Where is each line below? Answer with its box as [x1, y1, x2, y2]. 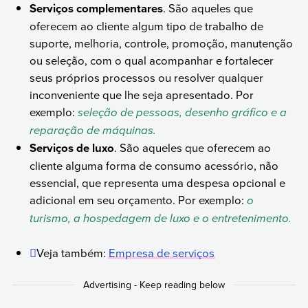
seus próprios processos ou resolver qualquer [30, 69, 264, 85]
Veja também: [36, 245, 109, 261]
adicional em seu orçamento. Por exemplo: [30, 191, 247, 208]
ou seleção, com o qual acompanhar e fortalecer [30, 52, 274, 68]
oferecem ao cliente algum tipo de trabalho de [30, 17, 264, 34]
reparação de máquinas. [30, 121, 157, 139]
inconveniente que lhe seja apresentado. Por [30, 86, 254, 102]
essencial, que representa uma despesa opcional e [30, 174, 286, 190]
